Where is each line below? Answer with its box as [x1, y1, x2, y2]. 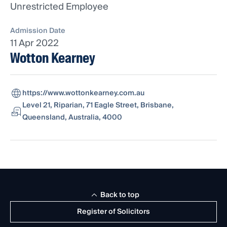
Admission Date [10, 25, 65, 37]
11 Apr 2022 [10, 35, 59, 52]
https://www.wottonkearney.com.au [22, 87, 144, 100]
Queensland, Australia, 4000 [22, 111, 122, 124]
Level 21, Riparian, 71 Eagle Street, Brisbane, [22, 99, 174, 112]
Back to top [100, 189, 139, 202]
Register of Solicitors [77, 206, 150, 218]
